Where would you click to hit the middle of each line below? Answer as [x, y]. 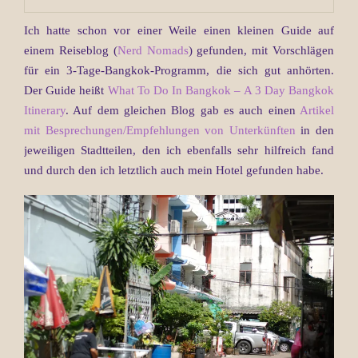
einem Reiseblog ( [71, 50]
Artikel [317, 110]
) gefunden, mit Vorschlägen [261, 50]
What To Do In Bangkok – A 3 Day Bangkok [221, 90]
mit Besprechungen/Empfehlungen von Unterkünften [160, 130]
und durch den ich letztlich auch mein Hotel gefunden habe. [174, 170]
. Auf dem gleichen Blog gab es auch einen [183, 110]
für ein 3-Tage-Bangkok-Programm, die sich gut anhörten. [179, 70]
